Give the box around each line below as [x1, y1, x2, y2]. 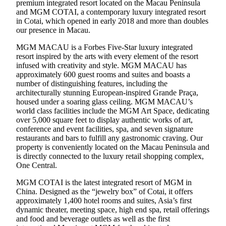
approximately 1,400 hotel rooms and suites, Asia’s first [16, 196, 192, 205]
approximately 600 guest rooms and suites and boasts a [16, 70, 190, 79]
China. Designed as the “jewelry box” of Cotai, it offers [16, 187, 193, 196]
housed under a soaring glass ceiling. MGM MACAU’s [16, 97, 193, 106]
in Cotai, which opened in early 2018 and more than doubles [16, 16, 208, 25]
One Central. [16, 160, 57, 169]
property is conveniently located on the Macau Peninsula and [16, 142, 209, 151]
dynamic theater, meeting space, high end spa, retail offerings [16, 205, 209, 214]
